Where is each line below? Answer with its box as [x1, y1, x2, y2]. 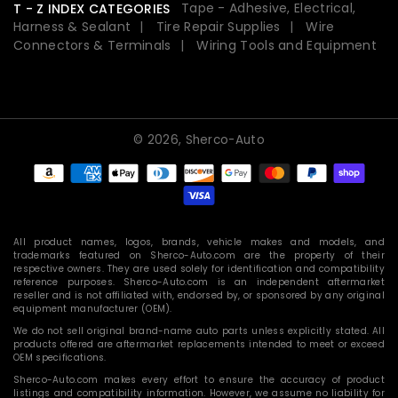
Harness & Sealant [13, 18, 131, 36]
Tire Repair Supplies [155, 18, 281, 36]
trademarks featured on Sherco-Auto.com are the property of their [13, 249, 385, 263]
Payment [198, 149, 268, 171]
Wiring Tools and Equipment [196, 36, 378, 55]
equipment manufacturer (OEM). [13, 302, 172, 316]
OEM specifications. [13, 351, 107, 365]
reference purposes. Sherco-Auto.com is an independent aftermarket [13, 275, 385, 290]
